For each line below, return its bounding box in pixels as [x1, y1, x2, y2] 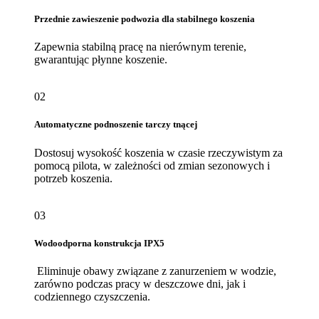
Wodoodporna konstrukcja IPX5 [34, 237, 164, 249]
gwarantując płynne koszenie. [34, 53, 167, 66]
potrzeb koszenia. [34, 172, 113, 184]
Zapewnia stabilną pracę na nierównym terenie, [34, 41, 246, 53]
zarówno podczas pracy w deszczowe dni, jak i [34, 277, 246, 290]
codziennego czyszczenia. [34, 290, 150, 303]
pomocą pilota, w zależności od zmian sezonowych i [34, 159, 270, 172]
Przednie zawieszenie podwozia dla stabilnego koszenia [34, 14, 255, 25]
